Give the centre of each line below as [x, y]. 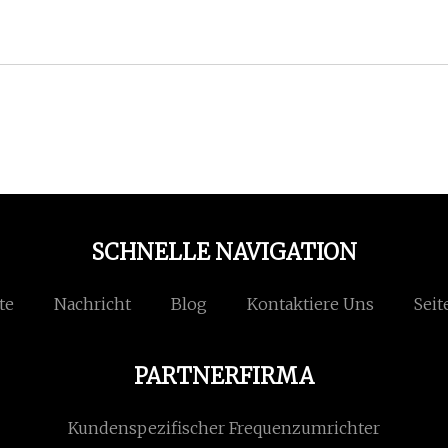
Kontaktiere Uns [310, 304]
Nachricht [92, 304]
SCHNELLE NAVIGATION [224, 252]
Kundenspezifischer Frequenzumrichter [224, 428]
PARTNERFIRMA [224, 376]
